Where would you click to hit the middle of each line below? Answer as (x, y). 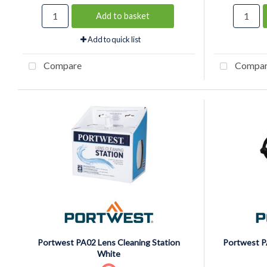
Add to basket (123, 15)
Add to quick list (113, 39)
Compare (62, 65)
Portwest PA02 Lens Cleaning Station (109, 242)
